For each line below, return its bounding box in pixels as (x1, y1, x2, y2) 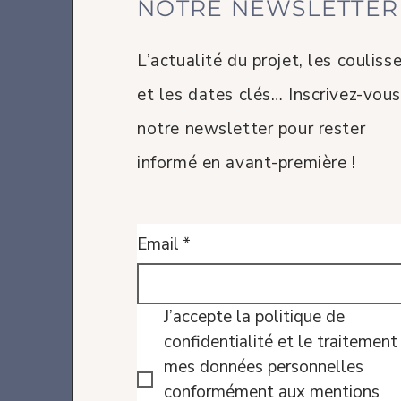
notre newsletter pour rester (137, 117, 366, 141)
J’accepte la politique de (164, 305, 346, 328)
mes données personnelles (164, 355, 364, 379)
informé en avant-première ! (137, 151, 356, 175)
